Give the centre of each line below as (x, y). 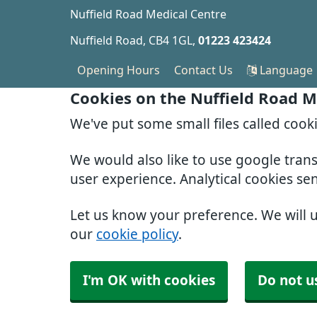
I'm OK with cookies (149, 281)
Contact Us (203, 70)
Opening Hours (119, 70)
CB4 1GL (171, 40)
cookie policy (137, 235)
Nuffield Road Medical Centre (148, 14)
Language (285, 70)
